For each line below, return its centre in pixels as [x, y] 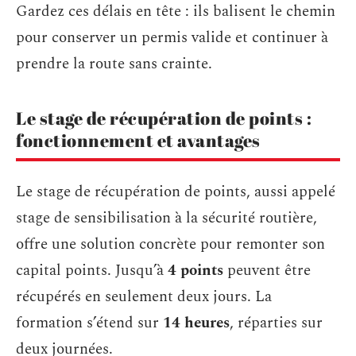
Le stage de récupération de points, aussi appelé [176, 192]
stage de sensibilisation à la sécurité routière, [166, 218]
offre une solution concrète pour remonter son [170, 244]
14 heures [196, 323]
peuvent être [267, 271]
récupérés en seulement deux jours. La [144, 297]
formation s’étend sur [89, 323]
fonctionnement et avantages [138, 140]
